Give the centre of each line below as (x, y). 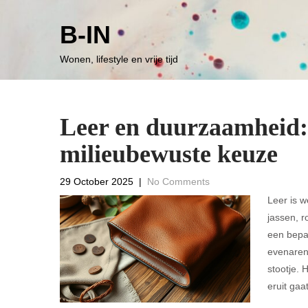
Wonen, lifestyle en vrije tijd (119, 59)
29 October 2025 (97, 181)
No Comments (178, 181)
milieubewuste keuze (169, 154)
